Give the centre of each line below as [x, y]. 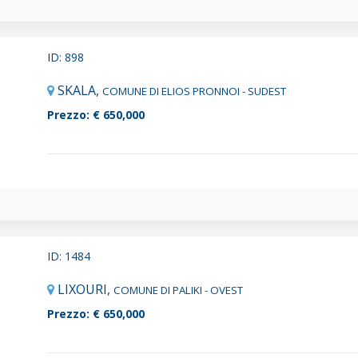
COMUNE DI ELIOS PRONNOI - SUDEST [194, 91]
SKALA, [80, 90]
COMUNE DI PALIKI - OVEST [178, 290]
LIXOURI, [86, 289]
